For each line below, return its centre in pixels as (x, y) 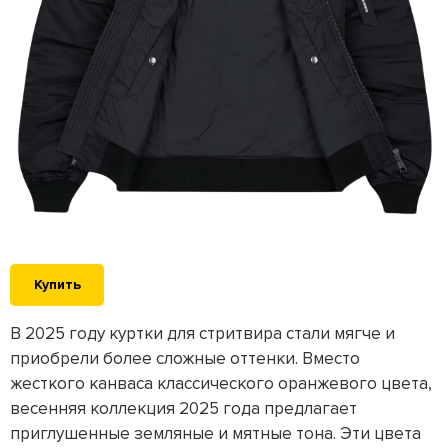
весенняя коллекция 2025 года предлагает (183, 409)
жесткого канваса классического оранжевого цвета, (221, 384)
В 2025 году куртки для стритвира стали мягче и (202, 334)
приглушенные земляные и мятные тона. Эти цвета (215, 434)
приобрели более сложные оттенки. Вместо (185, 359)
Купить (57, 285)
